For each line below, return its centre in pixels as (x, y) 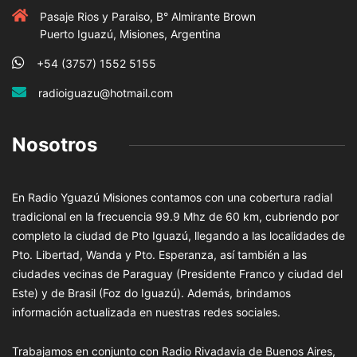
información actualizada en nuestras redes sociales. (146, 312)
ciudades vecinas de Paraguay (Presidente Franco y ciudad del (177, 274)
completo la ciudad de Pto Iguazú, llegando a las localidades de (178, 236)
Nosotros (55, 145)
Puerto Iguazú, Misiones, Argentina (130, 34)
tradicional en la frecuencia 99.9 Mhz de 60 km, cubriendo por (175, 217)
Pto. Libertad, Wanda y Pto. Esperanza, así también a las (159, 255)
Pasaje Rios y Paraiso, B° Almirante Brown (148, 17)
